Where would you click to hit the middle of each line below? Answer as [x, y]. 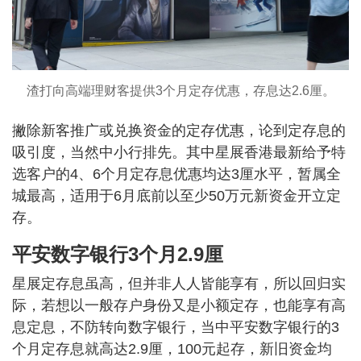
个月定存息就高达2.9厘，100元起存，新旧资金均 [172, 349]
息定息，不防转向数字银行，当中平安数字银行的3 [176, 327]
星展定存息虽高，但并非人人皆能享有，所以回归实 [179, 283]
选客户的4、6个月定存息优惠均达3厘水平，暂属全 [176, 174]
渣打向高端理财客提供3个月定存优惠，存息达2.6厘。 [180, 90]
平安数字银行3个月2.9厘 [118, 254]
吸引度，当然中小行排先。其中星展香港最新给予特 [179, 152]
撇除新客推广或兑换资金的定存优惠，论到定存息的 [179, 130]
